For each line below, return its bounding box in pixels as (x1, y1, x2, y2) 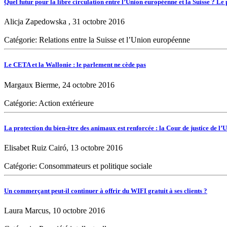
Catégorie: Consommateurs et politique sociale (4, 162, 152, 170)
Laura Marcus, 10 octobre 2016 (4, 206, 105, 215)
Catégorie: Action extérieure (4, 98, 94, 107)
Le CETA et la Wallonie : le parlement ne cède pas (4, 61, 146, 69)
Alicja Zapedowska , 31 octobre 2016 (4, 17, 125, 26)
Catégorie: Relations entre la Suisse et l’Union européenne (4, 35, 190, 45)
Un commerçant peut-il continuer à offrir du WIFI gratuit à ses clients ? (4, 187, 207, 195)
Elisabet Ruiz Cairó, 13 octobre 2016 (4, 143, 123, 152)
